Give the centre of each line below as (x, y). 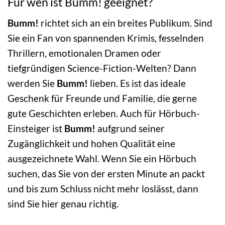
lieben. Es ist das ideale (137, 83)
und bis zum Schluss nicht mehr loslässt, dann (103, 188)
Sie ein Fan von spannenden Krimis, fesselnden (106, 38)
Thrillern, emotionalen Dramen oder (84, 53)
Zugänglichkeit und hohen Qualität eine (91, 143)
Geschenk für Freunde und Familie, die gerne (102, 98)
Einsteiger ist (36, 128)
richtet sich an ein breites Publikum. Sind (126, 23)
